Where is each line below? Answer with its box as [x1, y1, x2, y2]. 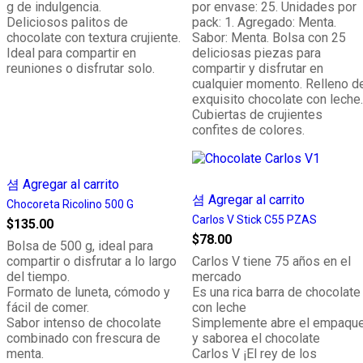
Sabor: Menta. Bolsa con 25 [192, 30, 346, 45]
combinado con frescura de [6, 331, 160, 346]
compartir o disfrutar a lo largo [6, 254, 177, 269]
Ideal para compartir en [6, 45, 136, 61]
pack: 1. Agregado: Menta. [192, 15, 336, 30]
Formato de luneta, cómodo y [6, 284, 170, 300]
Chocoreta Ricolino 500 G [6, 198, 134, 211]
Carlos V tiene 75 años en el [192, 254, 351, 269]
